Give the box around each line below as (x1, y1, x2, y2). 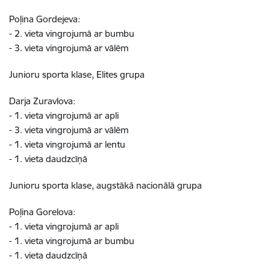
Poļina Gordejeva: (9, 13, 80, 25)
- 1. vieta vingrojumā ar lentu (9, 139, 130, 150)
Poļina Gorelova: (9, 206, 75, 218)
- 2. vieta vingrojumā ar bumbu (9, 28, 139, 39)
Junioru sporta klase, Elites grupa (9, 69, 145, 80)
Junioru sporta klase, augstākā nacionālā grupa (9, 180, 202, 191)
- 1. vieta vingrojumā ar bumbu (9, 235, 139, 246)
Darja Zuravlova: (9, 95, 75, 107)
